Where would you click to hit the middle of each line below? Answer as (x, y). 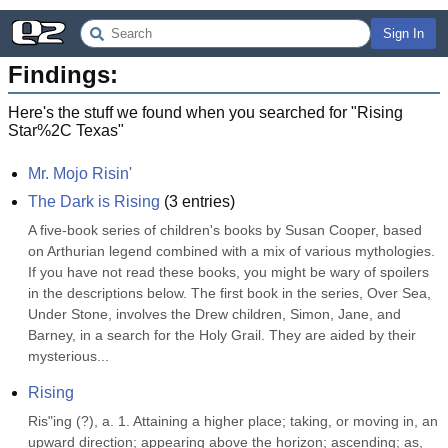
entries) (206, 201)
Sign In (403, 33)
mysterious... (68, 356)
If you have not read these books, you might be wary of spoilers (228, 272)
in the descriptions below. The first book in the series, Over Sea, (229, 293)
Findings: (63, 74)
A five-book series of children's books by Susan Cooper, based (225, 230)
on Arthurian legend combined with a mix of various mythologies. (231, 251)
